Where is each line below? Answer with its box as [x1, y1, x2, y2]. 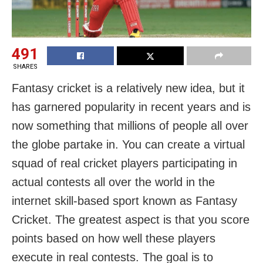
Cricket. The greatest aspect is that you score [12, 213, 249, 226]
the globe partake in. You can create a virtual [12, 137, 245, 151]
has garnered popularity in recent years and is [12, 100, 251, 113]
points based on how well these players [12, 231, 215, 245]
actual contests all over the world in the [12, 175, 215, 188]
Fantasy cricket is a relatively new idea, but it [12, 81, 245, 95]
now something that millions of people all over [12, 119, 248, 132]
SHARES [12, 62, 38, 70]
